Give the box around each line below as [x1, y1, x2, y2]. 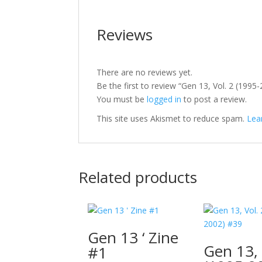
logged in [147, 94, 182, 105]
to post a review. [181, 94, 247, 105]
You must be [96, 94, 147, 105]
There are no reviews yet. [96, 67, 193, 78]
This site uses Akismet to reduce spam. [96, 113, 247, 124]
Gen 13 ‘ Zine [88, 226, 179, 248]
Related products [78, 167, 198, 188]
